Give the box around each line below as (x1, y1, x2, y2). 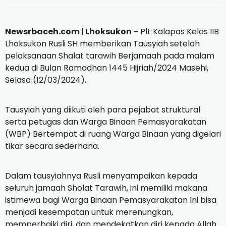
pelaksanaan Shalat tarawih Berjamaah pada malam (5, 50, 214, 62)
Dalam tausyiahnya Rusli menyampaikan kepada (5, 170, 197, 182)
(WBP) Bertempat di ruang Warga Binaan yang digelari (5, 128, 221, 140)
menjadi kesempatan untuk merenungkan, (5, 206, 173, 218)
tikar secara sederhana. (5, 140, 99, 152)
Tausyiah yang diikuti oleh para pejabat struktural (5, 104, 200, 116)
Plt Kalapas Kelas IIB (140, 26, 219, 38)
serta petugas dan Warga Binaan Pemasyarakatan (5, 116, 206, 128)
